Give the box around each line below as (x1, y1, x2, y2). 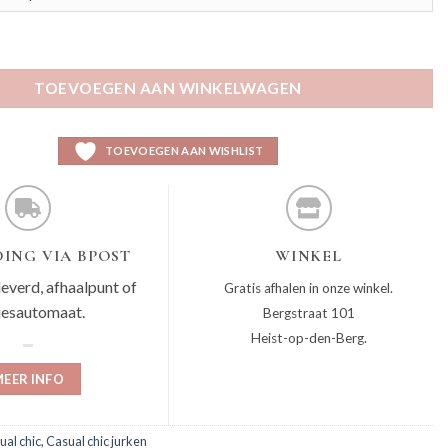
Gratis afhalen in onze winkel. (224, 279, 393, 296)
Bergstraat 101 (262, 304, 355, 321)
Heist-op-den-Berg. (250, 329, 367, 346)
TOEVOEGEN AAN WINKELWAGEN (34, 78, 302, 97)
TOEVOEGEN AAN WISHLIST (104, 143, 264, 157)
